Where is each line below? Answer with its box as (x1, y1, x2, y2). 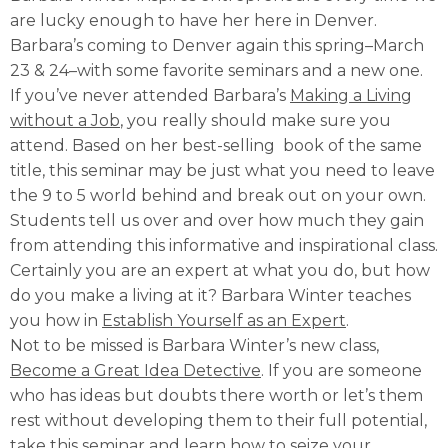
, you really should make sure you (120, 110, 391, 130)
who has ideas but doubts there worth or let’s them (10, 385, 423, 405)
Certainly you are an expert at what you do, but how (10, 260, 430, 280)
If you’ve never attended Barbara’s (10, 85, 290, 105)
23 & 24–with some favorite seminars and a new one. (10, 60, 423, 80)
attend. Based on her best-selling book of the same (10, 135, 422, 155)
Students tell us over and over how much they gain (10, 210, 424, 230)
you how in (10, 310, 102, 330)
